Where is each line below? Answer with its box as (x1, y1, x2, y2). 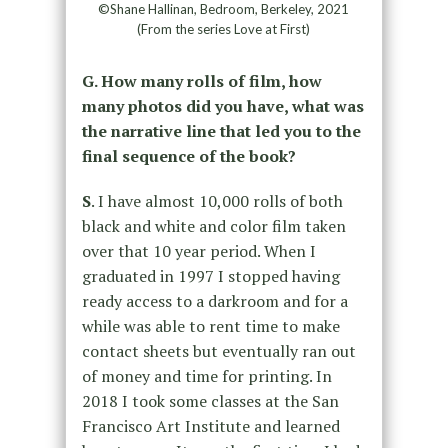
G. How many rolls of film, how (81, 69, 322, 92)
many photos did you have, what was (81, 94, 364, 117)
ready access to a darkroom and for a (81, 289, 348, 312)
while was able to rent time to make (81, 314, 340, 337)
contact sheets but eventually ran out (81, 339, 356, 362)
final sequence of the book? (81, 144, 296, 167)
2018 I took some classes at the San (81, 389, 339, 412)
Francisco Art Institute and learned (81, 414, 340, 437)
